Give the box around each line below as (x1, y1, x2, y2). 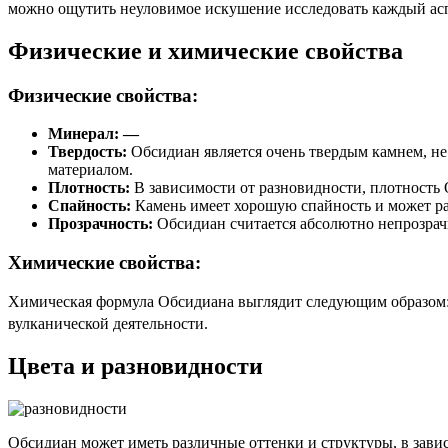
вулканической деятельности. (8, 314, 208, 332)
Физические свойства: (8, 84, 198, 106)
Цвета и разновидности (8, 352, 263, 379)
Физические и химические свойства (8, 37, 403, 64)
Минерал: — (48, 125, 139, 143)
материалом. (48, 161, 133, 179)
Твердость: (48, 143, 127, 161)
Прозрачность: (48, 215, 153, 233)
